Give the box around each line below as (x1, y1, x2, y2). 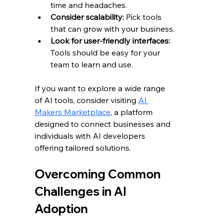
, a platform (111, 107, 155, 117)
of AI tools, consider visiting (35, 95, 139, 106)
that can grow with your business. (51, 24, 175, 34)
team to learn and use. (51, 59, 133, 70)
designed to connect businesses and (35, 119, 173, 129)
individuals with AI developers (35, 131, 148, 141)
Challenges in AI (35, 184, 129, 199)
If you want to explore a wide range (35, 83, 167, 94)
